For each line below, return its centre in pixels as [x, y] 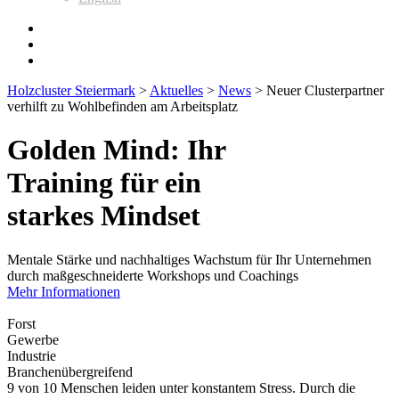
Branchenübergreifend [70, 371]
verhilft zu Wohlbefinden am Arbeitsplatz [122, 106]
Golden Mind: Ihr [117, 150]
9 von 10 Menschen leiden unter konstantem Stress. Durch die [181, 387]
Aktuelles [176, 90]
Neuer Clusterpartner [325, 90]
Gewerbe [33, 339]
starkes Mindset [104, 216]
